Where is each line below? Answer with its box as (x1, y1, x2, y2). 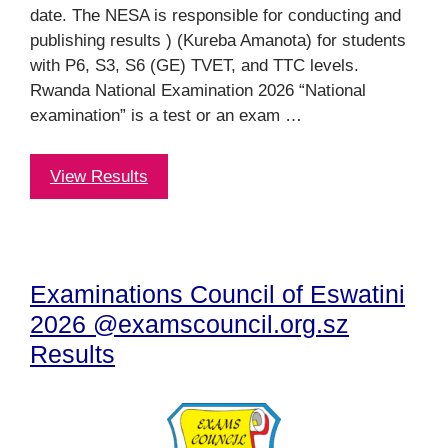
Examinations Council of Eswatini (30, 279, 405, 308)
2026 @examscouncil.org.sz (30, 309, 349, 338)
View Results (50, 166, 148, 186)
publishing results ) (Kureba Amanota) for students (30, 31, 406, 50)
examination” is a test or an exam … (30, 106, 302, 125)
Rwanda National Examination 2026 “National (30, 81, 366, 100)
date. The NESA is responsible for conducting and (30, 6, 401, 25)
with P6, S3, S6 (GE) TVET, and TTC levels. (30, 56, 359, 75)
